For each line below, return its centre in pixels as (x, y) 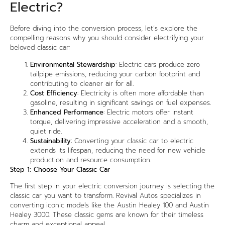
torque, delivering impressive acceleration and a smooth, (119, 122)
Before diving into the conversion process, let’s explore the (104, 29)
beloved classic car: (40, 48)
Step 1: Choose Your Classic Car (60, 169)
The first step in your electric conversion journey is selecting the (112, 186)
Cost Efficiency (54, 93)
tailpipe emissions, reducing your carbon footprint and (115, 74)
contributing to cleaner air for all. (82, 83)
